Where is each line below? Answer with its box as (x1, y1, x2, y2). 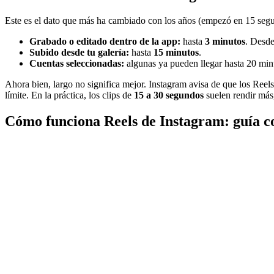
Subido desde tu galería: (29, 47, 129, 58)
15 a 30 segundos (134, 90, 204, 101)
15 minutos (154, 47, 199, 58)
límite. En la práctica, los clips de (5, 90, 134, 101)
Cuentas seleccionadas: (29, 58, 124, 69)
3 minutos (205, 36, 245, 47)
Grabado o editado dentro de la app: (29, 36, 180, 47)
